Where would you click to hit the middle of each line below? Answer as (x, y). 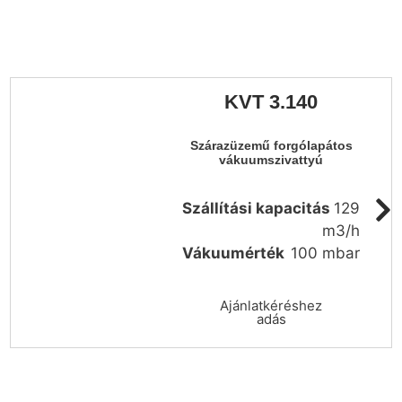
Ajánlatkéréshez (271, 306)
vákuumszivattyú (271, 161)
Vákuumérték (234, 253)
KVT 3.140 (271, 102)
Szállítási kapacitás (257, 209)
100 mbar (325, 253)
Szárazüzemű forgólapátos (271, 146)
